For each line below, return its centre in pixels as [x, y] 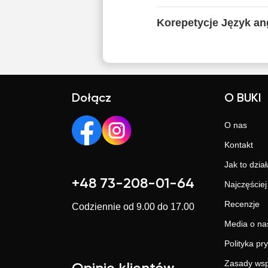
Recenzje [242, 204]
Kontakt [239, 145]
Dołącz [92, 99]
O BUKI [243, 99]
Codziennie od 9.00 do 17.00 [133, 207]
